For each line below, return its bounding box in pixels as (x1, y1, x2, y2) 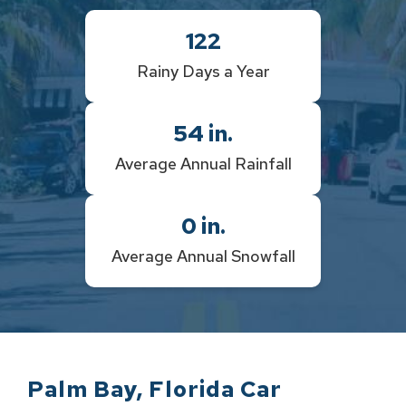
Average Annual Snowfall (111, 246, 295, 266)
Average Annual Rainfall (114, 153, 292, 174)
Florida (149, 374, 235, 404)
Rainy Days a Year (136, 61, 270, 82)
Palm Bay (27, 374, 137, 404)
